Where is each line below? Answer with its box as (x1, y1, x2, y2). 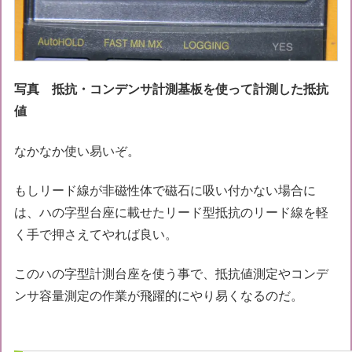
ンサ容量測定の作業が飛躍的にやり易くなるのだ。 (14, 289, 304, 303)
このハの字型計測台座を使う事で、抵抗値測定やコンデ (14, 267, 329, 281)
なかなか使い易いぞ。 (14, 144, 141, 158)
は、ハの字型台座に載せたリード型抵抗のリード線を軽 (14, 206, 329, 220)
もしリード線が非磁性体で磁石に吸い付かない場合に (14, 184, 317, 198)
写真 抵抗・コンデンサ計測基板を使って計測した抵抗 (14, 82, 329, 97)
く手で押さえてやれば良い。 (14, 228, 178, 242)
